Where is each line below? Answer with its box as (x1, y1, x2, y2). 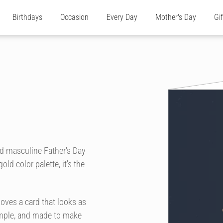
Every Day (107, 12, 137, 22)
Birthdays (12, 12, 42, 22)
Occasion (60, 12, 89, 22)
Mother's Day (155, 12, 196, 22)
